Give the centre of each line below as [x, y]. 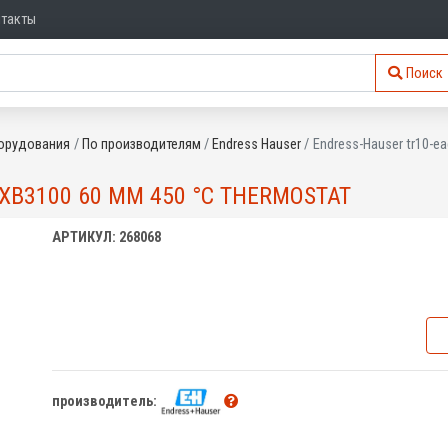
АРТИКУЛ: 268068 [106, 237]
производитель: [104, 401]
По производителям [141, 144]
